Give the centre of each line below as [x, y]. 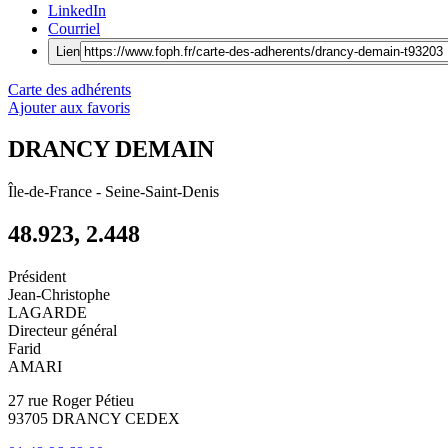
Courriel [74, 28]
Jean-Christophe [59, 295]
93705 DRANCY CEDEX [94, 419]
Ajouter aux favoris [69, 107]
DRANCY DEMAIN [111, 149]
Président [37, 277]
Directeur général [62, 331]
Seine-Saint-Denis [162, 192]
